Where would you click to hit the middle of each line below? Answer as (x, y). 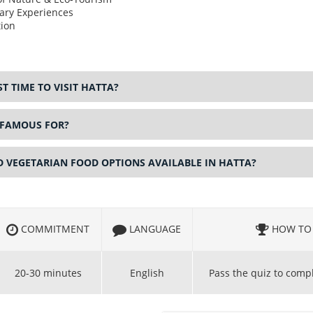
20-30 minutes (48, 273)
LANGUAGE (154, 229)
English (147, 273)
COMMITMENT (54, 229)
